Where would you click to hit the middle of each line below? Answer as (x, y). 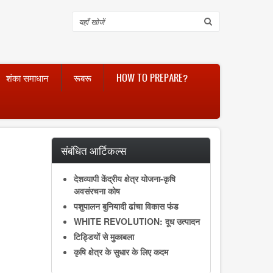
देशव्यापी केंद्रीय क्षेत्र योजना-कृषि (124, 179)
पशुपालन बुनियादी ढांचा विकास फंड (126, 206)
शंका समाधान (27, 78)
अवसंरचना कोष (97, 191)
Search (92, 21)
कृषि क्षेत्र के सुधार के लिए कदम (121, 252)
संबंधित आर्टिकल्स (93, 151)
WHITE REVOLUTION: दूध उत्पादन (136, 222)
